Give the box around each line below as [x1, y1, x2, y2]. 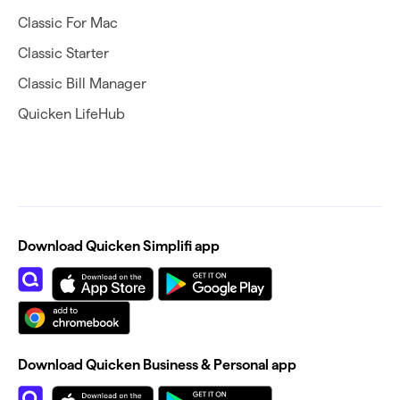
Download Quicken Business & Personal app [18, 357, 296, 373]
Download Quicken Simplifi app [18, 238, 220, 254]
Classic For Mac [18, 15, 118, 31]
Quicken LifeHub [18, 106, 125, 122]
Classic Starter [18, 46, 109, 62]
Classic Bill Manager [18, 76, 146, 92]
